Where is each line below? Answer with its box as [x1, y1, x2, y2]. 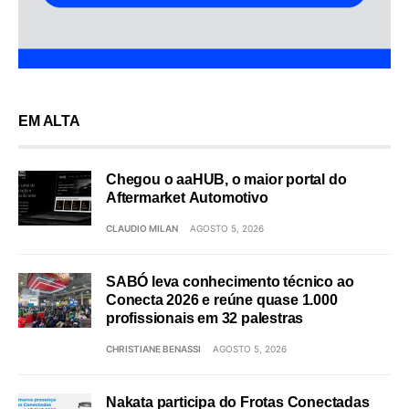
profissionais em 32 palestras [106, 309, 304, 326]
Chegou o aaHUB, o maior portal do [106, 171, 347, 187]
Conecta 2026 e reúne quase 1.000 [106, 291, 338, 308]
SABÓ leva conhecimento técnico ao [106, 273, 354, 289]
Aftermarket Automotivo [106, 189, 268, 205]
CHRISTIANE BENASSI [106, 342, 201, 354]
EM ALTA [18, 112, 80, 129]
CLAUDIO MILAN [106, 222, 178, 234]
